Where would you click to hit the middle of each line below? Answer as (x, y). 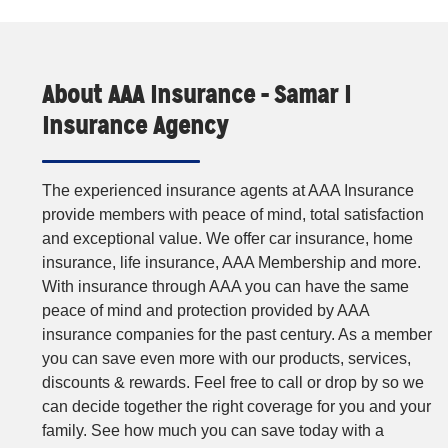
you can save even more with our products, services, (226, 359)
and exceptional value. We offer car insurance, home (227, 239)
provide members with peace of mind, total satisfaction (233, 215)
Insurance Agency (135, 126)
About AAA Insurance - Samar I (196, 95)
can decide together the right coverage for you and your (236, 407)
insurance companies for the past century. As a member (237, 335)
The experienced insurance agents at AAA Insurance (228, 191)
